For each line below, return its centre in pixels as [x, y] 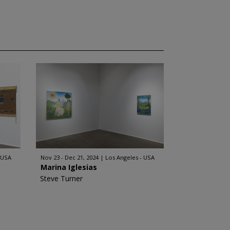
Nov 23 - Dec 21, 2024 [69, 157]
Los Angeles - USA [130, 157]
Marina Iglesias [69, 167]
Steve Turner [61, 178]
